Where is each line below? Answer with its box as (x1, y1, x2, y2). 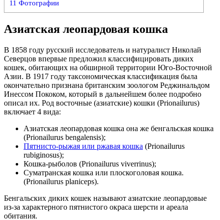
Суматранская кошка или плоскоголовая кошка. (24, 168, 184, 177)
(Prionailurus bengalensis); (24, 133, 106, 141)
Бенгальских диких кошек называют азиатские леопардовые (4, 193, 207, 202)
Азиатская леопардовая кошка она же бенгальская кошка (24, 124, 214, 133)
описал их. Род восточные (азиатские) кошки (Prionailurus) (4, 98, 199, 107)
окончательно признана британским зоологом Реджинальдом (4, 81, 210, 89)
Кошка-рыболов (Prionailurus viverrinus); (24, 159, 156, 168)
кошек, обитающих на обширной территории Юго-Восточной (4, 63, 212, 72)
